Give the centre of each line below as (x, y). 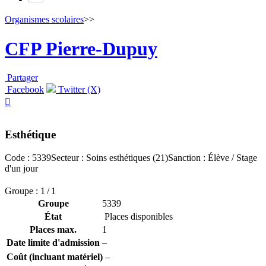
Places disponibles (137, 216)
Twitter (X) (78, 90)
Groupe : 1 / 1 (30, 191)
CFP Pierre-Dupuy (81, 48)
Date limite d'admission (53, 242)
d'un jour (21, 168)
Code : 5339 (28, 157)
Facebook (24, 90)
